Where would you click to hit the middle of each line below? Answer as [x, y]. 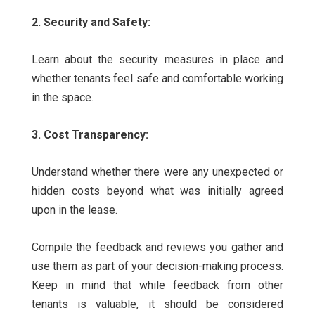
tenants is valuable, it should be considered [157, 304]
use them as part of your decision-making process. [157, 266]
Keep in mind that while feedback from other [157, 285]
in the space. [63, 98]
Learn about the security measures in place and [157, 60]
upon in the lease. [75, 210]
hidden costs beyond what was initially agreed [157, 191]
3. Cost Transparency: [91, 135]
